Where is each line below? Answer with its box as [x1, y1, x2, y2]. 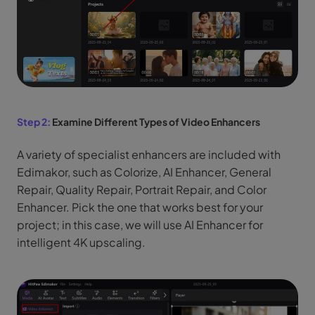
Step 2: [17, 115, 51, 128]
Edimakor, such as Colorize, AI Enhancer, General [17, 164, 271, 179]
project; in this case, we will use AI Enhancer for [17, 217, 263, 232]
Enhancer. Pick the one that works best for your [17, 199, 263, 214]
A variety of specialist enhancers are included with [17, 146, 281, 162]
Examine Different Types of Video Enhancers [52, 115, 260, 128]
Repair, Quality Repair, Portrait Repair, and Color [17, 181, 266, 197]
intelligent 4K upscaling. [17, 234, 146, 250]
